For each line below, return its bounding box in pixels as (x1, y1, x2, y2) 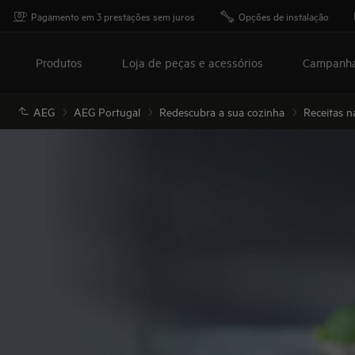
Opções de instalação (239, 9, 329, 23)
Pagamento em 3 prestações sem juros (31, 9, 195, 23)
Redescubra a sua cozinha (159, 104, 284, 119)
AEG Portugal (74, 104, 140, 119)
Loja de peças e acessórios (122, 55, 263, 70)
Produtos (36, 55, 82, 70)
